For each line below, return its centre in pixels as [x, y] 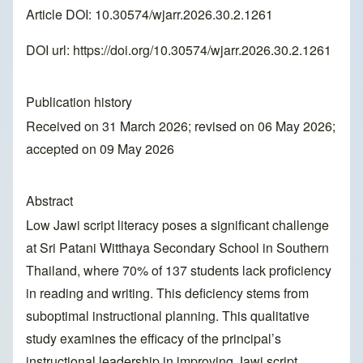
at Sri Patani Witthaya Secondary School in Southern [177, 248]
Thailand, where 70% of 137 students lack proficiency [179, 271]
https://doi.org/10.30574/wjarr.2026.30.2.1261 [202, 50]
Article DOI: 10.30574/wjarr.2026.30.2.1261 [149, 15]
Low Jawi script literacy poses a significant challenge [177, 225]
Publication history [79, 102]
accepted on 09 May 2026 [100, 149]
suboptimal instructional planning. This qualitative [168, 316]
